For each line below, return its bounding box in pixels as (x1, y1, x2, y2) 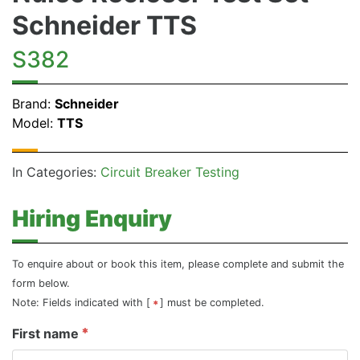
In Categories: (12, 163, 100, 180)
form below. (12, 276, 70, 289)
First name (12, 325, 79, 342)
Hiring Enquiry (12, 204, 172, 232)
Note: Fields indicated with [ (12, 296, 153, 309)
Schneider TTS (12, 9, 197, 41)
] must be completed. (160, 296, 264, 309)
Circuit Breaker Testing (100, 163, 239, 180)
